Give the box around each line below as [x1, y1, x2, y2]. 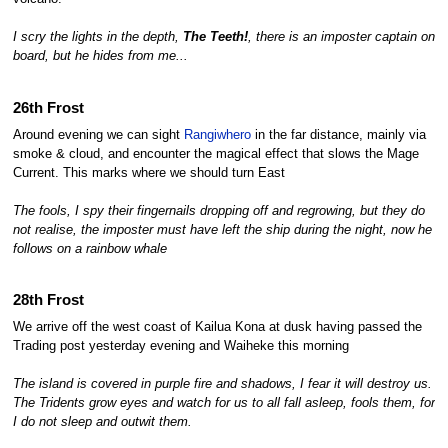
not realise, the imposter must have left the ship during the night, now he [12, 222, 432, 237]
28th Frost [12, 292, 84, 309]
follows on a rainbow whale [12, 241, 167, 256]
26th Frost [12, 99, 84, 116]
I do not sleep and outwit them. [12, 414, 192, 429]
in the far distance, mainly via [250, 127, 426, 142]
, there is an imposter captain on [247, 30, 435, 45]
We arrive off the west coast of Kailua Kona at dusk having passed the [12, 319, 422, 334]
